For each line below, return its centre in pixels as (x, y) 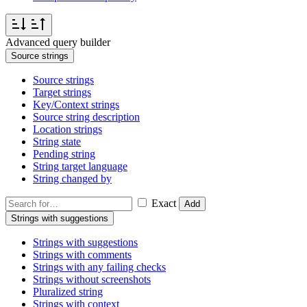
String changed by (72, 179)
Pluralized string (68, 292)
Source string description (86, 117)
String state (57, 142)
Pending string (64, 154)
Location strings (67, 130)
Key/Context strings (76, 105)
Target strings (62, 93)
